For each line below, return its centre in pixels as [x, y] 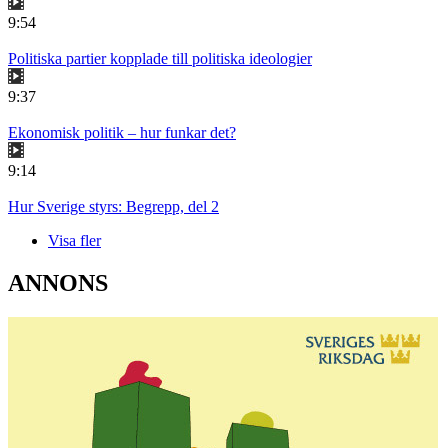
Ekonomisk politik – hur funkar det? [122, 133]
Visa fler [74, 241]
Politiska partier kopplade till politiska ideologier [160, 59]
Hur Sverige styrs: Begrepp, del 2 [113, 207]
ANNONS [58, 283]
